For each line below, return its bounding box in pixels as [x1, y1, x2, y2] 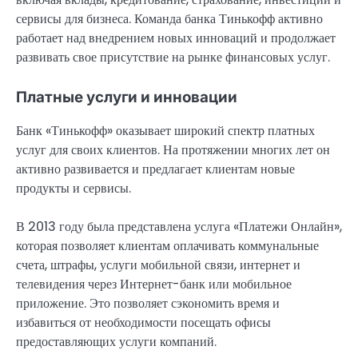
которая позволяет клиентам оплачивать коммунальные [16, 237, 319, 256]
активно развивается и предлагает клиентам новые [16, 160, 295, 179]
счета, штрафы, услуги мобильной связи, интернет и [16, 256, 300, 275]
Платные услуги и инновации [16, 88, 237, 107]
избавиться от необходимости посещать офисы [16, 313, 271, 332]
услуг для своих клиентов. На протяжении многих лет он [16, 141, 330, 160]
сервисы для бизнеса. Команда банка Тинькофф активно [16, 10, 323, 29]
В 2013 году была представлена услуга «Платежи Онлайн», [16, 217, 342, 237]
